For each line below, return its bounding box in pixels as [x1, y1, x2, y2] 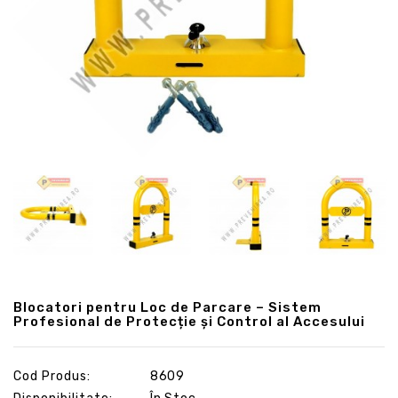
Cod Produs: [13, 368, 91, 384]
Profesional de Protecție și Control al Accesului [13, 313, 365, 330]
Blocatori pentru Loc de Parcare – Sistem [13, 298, 322, 315]
